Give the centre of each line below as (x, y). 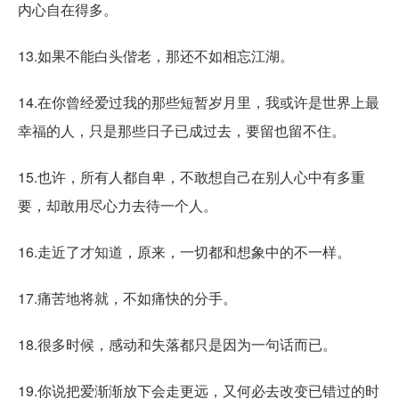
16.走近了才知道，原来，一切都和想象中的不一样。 (184, 251)
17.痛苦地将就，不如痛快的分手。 (127, 297)
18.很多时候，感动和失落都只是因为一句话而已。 (177, 344)
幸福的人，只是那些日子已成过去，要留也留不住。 (182, 130)
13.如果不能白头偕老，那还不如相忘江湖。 (156, 55)
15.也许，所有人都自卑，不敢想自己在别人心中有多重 (191, 176)
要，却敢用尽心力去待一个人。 (118, 205)
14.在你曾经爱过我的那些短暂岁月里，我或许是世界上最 (199, 102)
